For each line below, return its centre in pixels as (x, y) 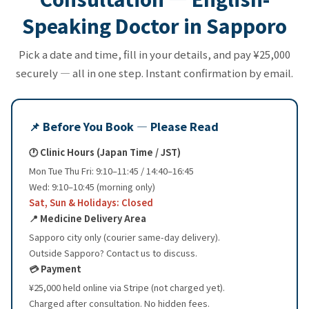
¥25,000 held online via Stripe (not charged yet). (127, 287)
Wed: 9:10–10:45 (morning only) (92, 186)
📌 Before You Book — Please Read (124, 126)
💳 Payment (55, 268)
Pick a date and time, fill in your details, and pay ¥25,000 (154, 54)
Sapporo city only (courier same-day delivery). (124, 237)
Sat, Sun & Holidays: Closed (91, 202)
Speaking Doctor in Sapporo (154, 25)
